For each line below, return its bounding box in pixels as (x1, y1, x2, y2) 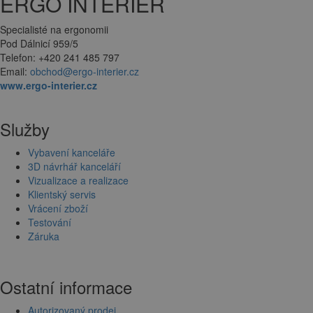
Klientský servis (28, 187, 96, 201)
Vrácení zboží (28, 201, 88, 215)
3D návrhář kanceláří (28, 159, 121, 173)
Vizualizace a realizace (28, 173, 129, 187)
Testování (28, 214, 71, 229)
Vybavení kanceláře (28, 145, 115, 159)
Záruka (28, 228, 59, 243)
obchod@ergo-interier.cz (30, 64, 139, 78)
